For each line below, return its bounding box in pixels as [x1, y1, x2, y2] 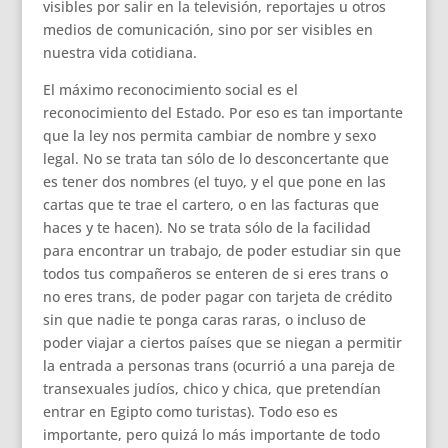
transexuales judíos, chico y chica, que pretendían [42, 379, 381, 398]
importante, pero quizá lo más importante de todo [42, 425, 380, 444]
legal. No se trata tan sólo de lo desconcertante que [42, 149, 389, 168]
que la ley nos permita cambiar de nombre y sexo [42, 126, 376, 145]
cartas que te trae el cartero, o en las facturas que [42, 195, 379, 214]
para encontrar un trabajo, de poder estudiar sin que [42, 241, 401, 260]
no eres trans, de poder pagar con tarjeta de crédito [42, 287, 392, 306]
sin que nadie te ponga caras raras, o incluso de [42, 310, 366, 329]
